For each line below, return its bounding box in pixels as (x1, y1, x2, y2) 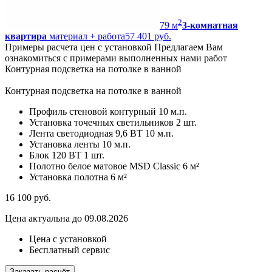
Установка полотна (29, 172, 108, 183)
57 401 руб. (125, 31, 171, 42)
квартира (5, 31, 47, 42)
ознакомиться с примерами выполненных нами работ (5, 53, 227, 64)
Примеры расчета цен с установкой (5, 42, 152, 53)
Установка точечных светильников (29, 117, 174, 128)
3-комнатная (182, 20, 238, 31)
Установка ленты (29, 139, 100, 150)
